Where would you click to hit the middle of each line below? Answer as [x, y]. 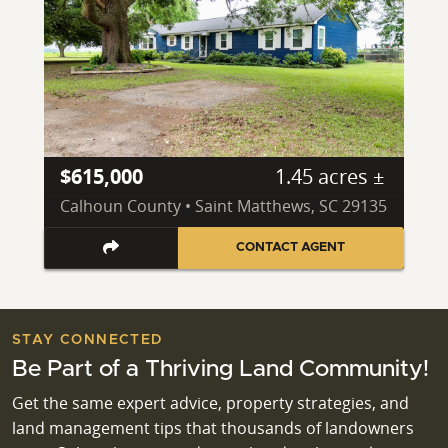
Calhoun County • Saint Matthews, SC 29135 [223, 206]
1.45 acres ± [329, 177]
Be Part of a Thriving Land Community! [220, 368]
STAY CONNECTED [87, 339]
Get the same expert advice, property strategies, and [210, 402]
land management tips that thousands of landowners [213, 427]
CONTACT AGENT [291, 247]
